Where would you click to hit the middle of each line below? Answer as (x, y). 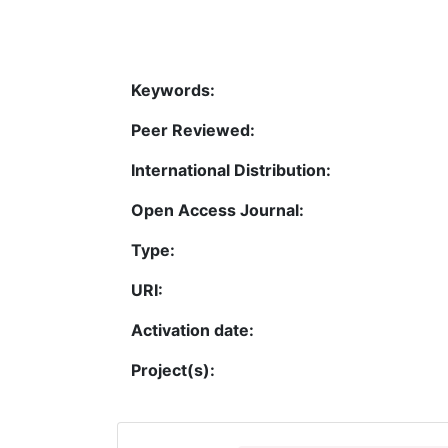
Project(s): (173, 369)
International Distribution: (231, 169)
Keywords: (173, 89)
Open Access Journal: (217, 209)
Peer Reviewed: (193, 129)
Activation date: (192, 329)
